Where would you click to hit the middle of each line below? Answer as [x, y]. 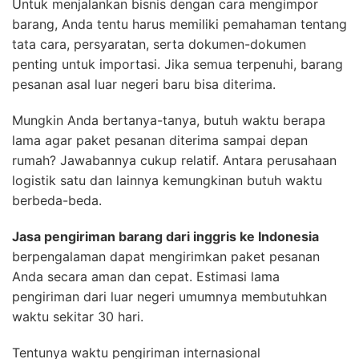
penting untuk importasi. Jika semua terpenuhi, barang [177, 65]
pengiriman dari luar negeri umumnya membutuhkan [169, 297]
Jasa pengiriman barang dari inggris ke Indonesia [165, 237]
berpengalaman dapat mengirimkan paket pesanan [166, 257]
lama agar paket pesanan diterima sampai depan [160, 141]
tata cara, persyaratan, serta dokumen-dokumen [159, 44]
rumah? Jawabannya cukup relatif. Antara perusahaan [174, 161]
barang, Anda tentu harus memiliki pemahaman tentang [179, 24]
